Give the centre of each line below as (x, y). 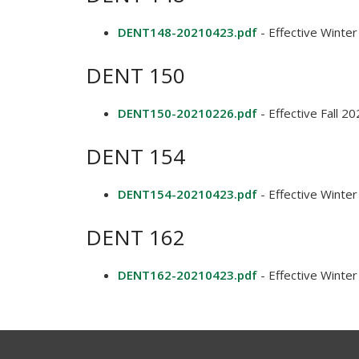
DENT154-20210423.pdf (188, 194)
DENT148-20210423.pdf (188, 32)
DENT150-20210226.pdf (188, 113)
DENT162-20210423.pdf (188, 275)
